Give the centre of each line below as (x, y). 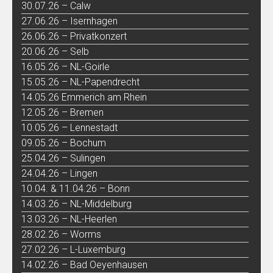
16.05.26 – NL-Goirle (66, 66)
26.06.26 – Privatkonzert (74, 36)
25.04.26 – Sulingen (63, 158)
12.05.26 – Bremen (62, 112)
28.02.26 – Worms (61, 234)
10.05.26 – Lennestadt (69, 127)
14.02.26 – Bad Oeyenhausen (84, 264)
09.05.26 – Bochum (64, 143)
